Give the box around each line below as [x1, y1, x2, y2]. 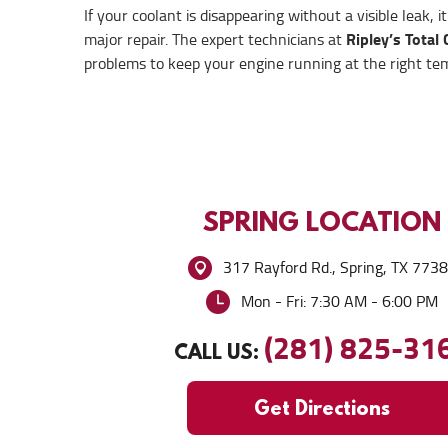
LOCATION [299, 203, 441, 239]
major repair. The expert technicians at [84, 26, 346, 53]
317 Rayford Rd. [222, 254, 332, 281]
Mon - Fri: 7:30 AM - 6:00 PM [241, 288, 438, 315]
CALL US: [173, 338, 259, 365]
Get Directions [254, 394, 390, 421]
